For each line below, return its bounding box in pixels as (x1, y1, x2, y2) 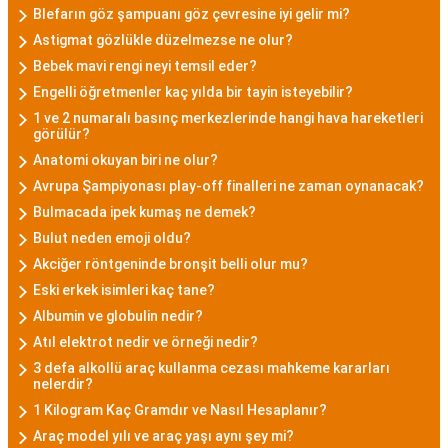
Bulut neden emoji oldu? (33, 230, 191, 246)
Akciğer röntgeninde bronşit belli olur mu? (33, 256, 308, 272)
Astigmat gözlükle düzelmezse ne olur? (33, 32, 293, 48)
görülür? (33, 126, 90, 142)
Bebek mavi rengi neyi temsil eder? (33, 58, 257, 74)
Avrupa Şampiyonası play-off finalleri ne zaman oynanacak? (33, 178, 424, 194)
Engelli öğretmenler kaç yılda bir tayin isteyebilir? (33, 84, 353, 100)
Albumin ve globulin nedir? (33, 308, 203, 324)
